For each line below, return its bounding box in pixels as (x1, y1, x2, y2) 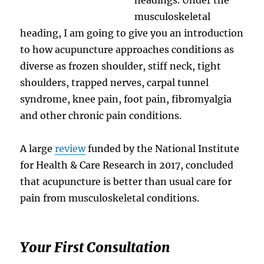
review (55, 142, 86, 154)
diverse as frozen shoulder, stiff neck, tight (20, 60, 222, 72)
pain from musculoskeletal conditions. (20, 192, 200, 204)
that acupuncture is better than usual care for (20, 175, 232, 187)
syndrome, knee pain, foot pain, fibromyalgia (20, 93, 232, 105)
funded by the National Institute (85, 142, 240, 154)
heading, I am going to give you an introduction (20, 27, 244, 39)
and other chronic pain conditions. (20, 109, 184, 121)
